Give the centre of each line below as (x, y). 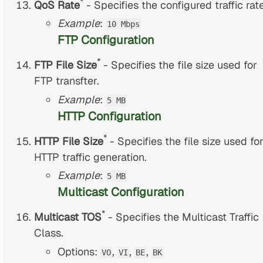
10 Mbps (124, 24)
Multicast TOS (68, 217)
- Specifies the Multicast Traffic (182, 217)
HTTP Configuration (110, 116)
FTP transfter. (67, 81)
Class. (49, 233)
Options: (79, 251)
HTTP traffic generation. (91, 157)
